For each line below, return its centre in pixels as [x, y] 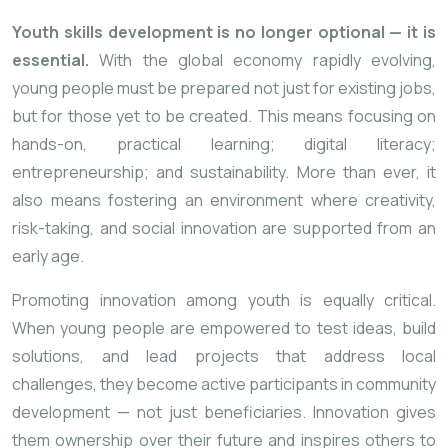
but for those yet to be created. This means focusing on [224, 116]
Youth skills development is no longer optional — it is [224, 32]
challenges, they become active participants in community [224, 384]
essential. [50, 60]
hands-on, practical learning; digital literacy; [224, 144]
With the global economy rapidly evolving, [262, 60]
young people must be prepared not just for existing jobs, [224, 88]
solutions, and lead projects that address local [224, 356]
